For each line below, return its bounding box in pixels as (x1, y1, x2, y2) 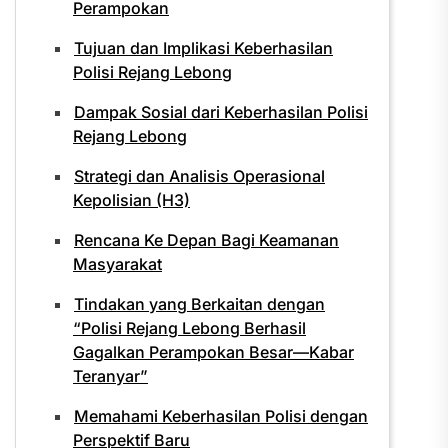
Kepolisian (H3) (73, 190, 190, 210)
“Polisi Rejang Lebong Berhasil (73, 318, 306, 338)
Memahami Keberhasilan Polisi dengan (74, 406, 368, 426)
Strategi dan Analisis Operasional (74, 166, 325, 186)
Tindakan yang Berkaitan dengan (74, 294, 325, 314)
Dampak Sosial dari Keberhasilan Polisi (74, 102, 368, 122)
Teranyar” (73, 366, 148, 386)
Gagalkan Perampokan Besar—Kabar (73, 342, 354, 362)
